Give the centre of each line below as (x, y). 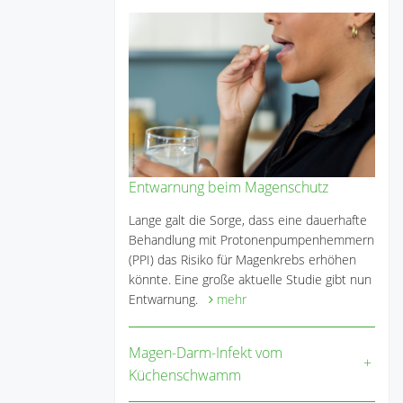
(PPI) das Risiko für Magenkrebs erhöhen (242, 260)
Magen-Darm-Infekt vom (206, 353)
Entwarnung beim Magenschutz (228, 188)
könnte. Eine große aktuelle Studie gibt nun (250, 280)
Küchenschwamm (185, 376)
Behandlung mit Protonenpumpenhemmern (251, 240)
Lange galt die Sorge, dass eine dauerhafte (248, 220)
